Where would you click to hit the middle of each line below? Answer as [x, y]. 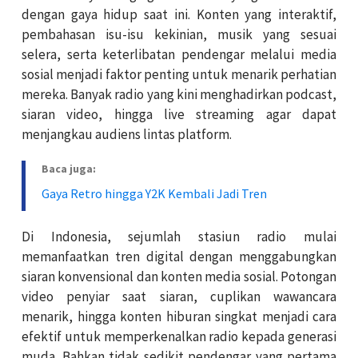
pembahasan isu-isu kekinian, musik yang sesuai [179, 34]
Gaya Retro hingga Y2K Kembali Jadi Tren [154, 193]
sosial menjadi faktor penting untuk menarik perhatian [179, 74]
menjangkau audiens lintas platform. [127, 134]
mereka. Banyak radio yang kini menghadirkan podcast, [179, 94]
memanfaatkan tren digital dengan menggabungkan [179, 256]
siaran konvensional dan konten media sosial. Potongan [179, 276]
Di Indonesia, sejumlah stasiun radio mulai [179, 236]
